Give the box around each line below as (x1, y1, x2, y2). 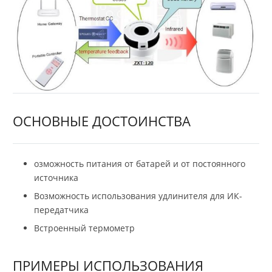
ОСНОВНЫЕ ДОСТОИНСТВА (13, 111, 191, 130)
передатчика (34, 204, 89, 216)
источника (34, 172, 78, 184)
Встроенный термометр (34, 222, 135, 234)
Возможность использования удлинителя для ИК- (34, 190, 242, 202)
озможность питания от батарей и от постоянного (34, 158, 245, 170)
